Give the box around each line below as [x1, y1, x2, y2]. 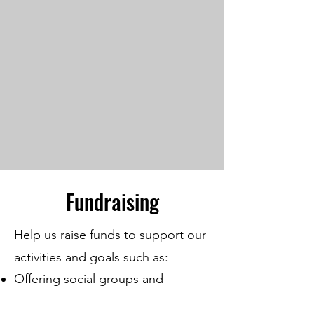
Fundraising [65, 186, 159, 217]
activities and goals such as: [14, 250, 168, 265]
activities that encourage [14, 293, 151, 308]
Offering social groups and [14, 271, 163, 287]
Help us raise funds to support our [14, 227, 206, 243]
